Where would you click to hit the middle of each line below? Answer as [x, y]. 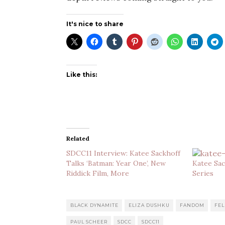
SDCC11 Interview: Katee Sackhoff [123, 153]
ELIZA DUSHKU [149, 205]
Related [78, 138]
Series [203, 173]
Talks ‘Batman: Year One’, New [116, 163]
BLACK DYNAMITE [94, 205]
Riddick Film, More [98, 173]
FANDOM [192, 205]
